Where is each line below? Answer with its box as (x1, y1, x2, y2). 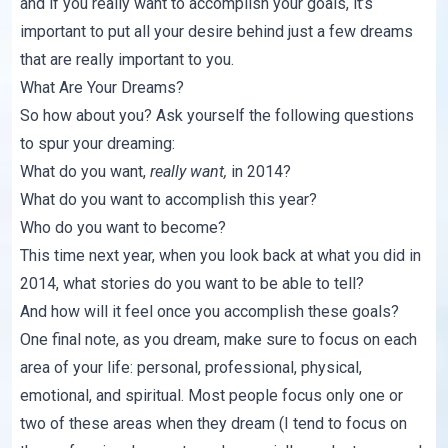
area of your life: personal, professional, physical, (20, 358, 363, 378)
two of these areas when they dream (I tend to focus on (20, 414, 408, 434)
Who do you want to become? (20, 218, 227, 238)
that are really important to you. (20, 50, 235, 70)
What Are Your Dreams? (20, 78, 185, 98)
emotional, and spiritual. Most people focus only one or (20, 386, 404, 406)
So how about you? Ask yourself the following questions (20, 106, 415, 126)
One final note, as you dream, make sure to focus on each (20, 330, 418, 350)
